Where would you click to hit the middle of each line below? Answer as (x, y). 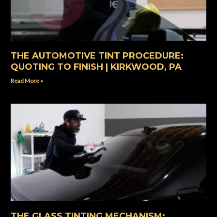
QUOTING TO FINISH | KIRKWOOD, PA (96, 67)
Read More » (27, 80)
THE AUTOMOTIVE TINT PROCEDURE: (97, 55)
